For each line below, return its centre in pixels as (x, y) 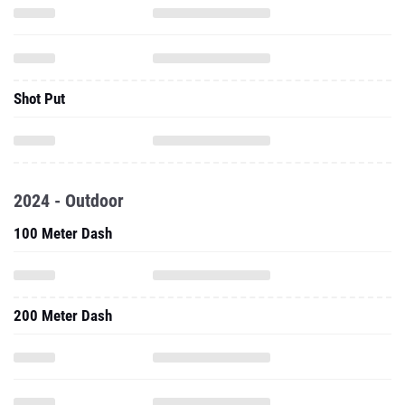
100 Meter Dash (63, 233)
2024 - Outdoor (69, 201)
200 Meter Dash (63, 316)
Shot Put (39, 99)
